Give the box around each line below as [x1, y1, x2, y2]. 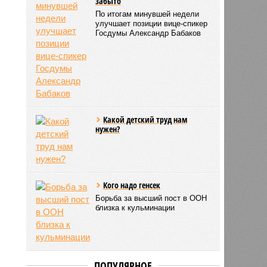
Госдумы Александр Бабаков [95, 28, 201, 38]
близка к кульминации [95, 203, 175, 212]
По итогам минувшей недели [95, 9, 200, 18]
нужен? [95, 123, 120, 135]
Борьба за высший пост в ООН [95, 193, 207, 203]
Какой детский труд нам [103, 113, 188, 125]
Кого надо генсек [103, 179, 161, 191]
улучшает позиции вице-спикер [95, 18, 208, 28]
